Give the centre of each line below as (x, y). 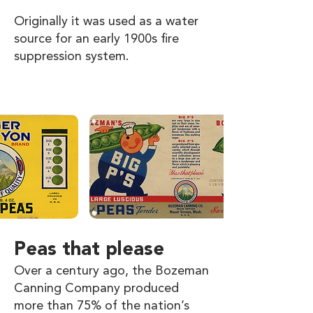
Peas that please (89, 250)
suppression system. (72, 57)
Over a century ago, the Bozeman (111, 271)
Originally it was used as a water (106, 22)
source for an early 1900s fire (96, 39)
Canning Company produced (96, 289)
